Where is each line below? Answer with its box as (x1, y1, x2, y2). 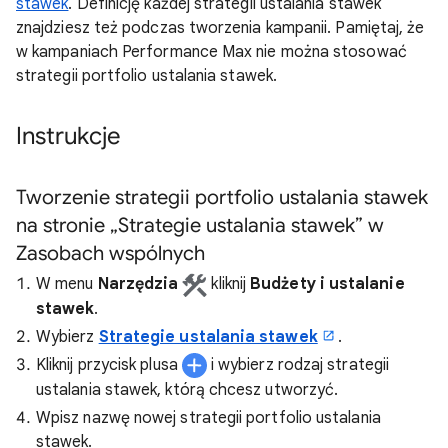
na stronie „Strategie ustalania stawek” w (16, 213, 384, 238)
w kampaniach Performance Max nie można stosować (16, 42, 407, 62)
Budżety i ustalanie (250, 274, 405, 294)
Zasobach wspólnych (16, 241, 205, 266)
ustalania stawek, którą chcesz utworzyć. (36, 379, 339, 400)
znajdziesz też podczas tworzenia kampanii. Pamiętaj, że (16, 18, 425, 38)
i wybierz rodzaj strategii (206, 354, 390, 375)
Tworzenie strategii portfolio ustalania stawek (16, 185, 428, 210)
